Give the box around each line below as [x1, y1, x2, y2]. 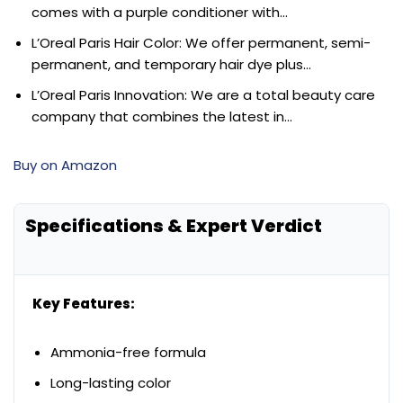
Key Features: [32, 293, 135, 313]
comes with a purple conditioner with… [31, 2, 288, 22]
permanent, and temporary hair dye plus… [31, 54, 311, 74]
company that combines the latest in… [31, 106, 292, 126]
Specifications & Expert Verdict [25, 212, 322, 238]
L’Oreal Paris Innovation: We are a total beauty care [31, 85, 375, 104]
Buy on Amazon [13, 155, 117, 175]
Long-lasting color [50, 372, 171, 392]
